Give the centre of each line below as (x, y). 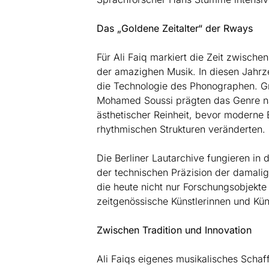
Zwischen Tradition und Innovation (174, 230)
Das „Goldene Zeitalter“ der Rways (174, 28)
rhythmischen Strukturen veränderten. (181, 129)
